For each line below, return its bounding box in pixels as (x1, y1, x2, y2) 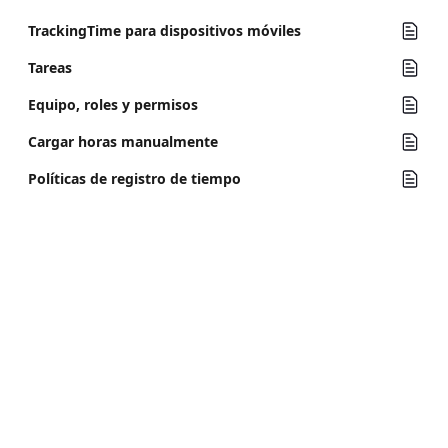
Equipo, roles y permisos (28, 95, 198, 114)
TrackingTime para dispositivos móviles (28, 21, 301, 40)
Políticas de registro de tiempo (28, 169, 241, 188)
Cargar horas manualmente (28, 132, 218, 151)
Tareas (28, 58, 72, 77)
